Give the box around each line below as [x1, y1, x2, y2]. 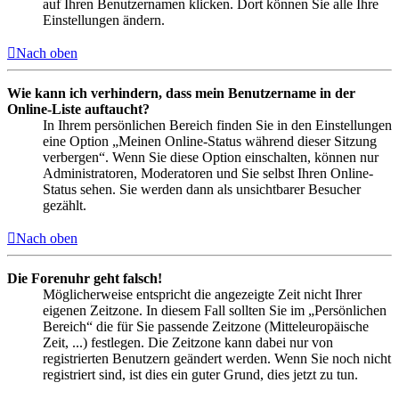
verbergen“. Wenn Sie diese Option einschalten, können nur [43, 149, 379, 165]
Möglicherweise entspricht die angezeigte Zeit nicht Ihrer [43, 286, 362, 302]
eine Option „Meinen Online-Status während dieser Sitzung [43, 133, 377, 149]
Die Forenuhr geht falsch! [7, 270, 162, 286]
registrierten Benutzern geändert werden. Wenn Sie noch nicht [43, 350, 391, 366]
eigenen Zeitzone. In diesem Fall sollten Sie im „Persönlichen [43, 302, 387, 318]
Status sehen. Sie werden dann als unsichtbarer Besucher [43, 181, 361, 197]
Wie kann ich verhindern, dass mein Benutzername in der [7, 85, 355, 101]
